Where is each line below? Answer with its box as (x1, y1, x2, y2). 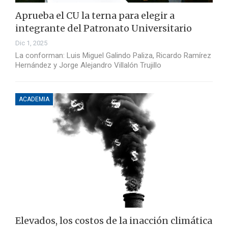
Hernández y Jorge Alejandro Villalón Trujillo (15, 61, 161, 70)
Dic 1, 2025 (15, 39, 47, 47)
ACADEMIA (19, 96, 49, 103)
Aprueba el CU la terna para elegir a (15, 10, 175, 22)
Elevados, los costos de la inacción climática (15, 215, 212, 227)
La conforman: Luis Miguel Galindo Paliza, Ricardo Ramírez (15, 51, 211, 61)
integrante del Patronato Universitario (15, 22, 192, 35)
